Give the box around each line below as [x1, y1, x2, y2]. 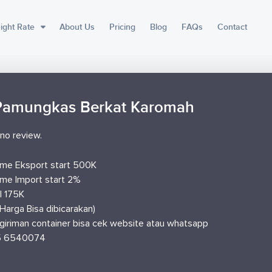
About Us [59, 22, 95, 32]
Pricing [109, 22, 135, 32]
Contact [217, 22, 247, 32]
